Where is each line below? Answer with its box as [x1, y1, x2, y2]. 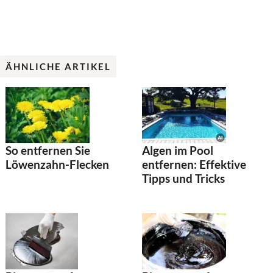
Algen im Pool [142, 143, 213, 158]
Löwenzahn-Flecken [5, 157, 109, 172]
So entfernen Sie [5, 143, 90, 158]
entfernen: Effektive [142, 157, 246, 172]
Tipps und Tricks [142, 171, 225, 186]
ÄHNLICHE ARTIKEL [5, 60, 111, 72]
